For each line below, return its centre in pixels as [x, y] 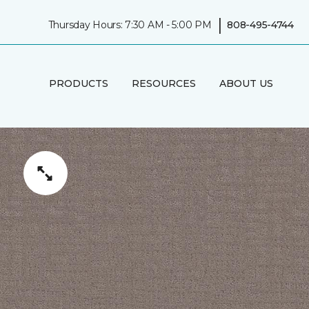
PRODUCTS [78, 83]
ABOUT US [246, 83]
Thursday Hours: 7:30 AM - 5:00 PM [130, 24]
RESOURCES [163, 83]
